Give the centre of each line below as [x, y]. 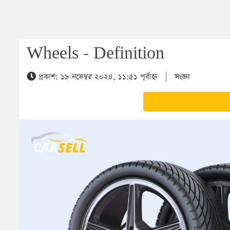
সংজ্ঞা [182, 77]
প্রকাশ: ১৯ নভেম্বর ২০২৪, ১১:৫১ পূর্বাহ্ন [97, 77]
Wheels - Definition [95, 54]
